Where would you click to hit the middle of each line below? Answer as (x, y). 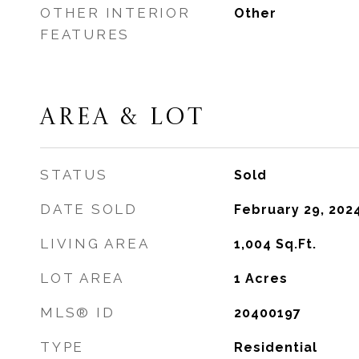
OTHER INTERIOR (115, 13)
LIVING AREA (95, 244)
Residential (275, 347)
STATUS (74, 175)
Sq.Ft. (296, 244)
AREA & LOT (122, 118)
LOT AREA (82, 278)
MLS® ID (78, 313)
